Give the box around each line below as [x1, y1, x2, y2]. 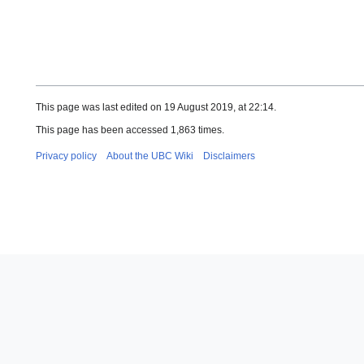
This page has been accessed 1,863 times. [36, 123, 224, 136]
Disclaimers [203, 149, 255, 162]
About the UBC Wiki [106, 149, 193, 162]
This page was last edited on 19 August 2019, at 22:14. [36, 101, 276, 113]
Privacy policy [36, 149, 97, 162]
